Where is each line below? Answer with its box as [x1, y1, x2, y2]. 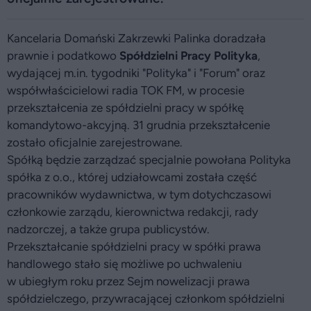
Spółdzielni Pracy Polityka [119, 49, 258, 62]
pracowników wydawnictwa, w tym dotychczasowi [7, 187, 271, 201]
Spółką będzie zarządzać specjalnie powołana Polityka [7, 153, 291, 167]
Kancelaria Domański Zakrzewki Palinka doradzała [7, 31, 266, 45]
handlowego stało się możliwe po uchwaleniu [7, 257, 242, 271]
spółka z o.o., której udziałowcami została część [7, 170, 257, 184]
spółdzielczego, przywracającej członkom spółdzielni [7, 292, 285, 305]
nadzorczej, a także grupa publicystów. [7, 222, 210, 236]
